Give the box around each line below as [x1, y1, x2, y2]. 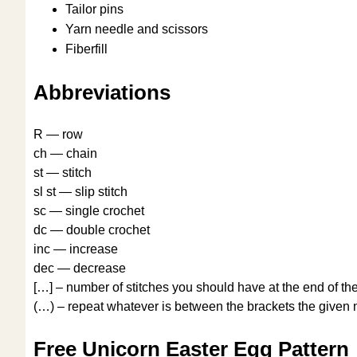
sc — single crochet [33, 203, 144, 218]
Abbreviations [33, 80, 171, 104]
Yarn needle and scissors [65, 22, 208, 37]
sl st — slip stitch [33, 184, 127, 198]
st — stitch [33, 165, 92, 179]
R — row [33, 127, 83, 141]
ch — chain [33, 146, 97, 160]
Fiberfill [65, 42, 108, 57]
